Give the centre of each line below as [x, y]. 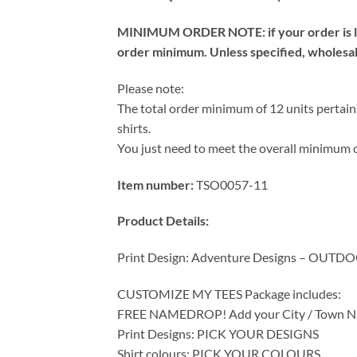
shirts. [134, 127]
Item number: [155, 184]
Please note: [151, 88]
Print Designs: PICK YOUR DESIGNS [218, 333]
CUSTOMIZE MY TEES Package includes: [229, 293]
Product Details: [164, 221]
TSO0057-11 [231, 184]
